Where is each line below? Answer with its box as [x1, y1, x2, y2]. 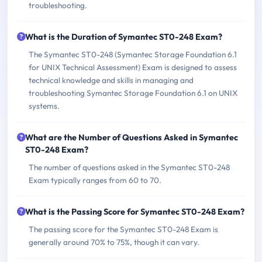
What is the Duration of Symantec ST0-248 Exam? [25, 32, 222, 43]
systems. [29, 101, 60, 112]
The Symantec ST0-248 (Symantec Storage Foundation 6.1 [29, 49, 237, 60]
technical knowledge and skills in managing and [29, 75, 194, 86]
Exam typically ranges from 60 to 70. [29, 175, 161, 186]
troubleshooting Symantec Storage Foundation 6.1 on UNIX [29, 88, 237, 99]
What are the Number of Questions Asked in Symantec [25, 132, 238, 143]
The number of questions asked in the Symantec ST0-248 [29, 162, 230, 173]
